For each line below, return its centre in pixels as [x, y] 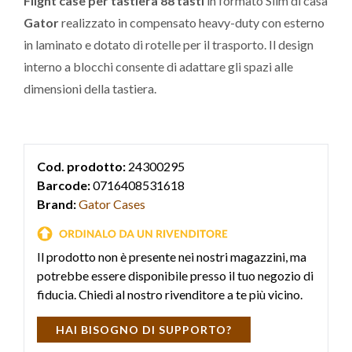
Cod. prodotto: [81, 166]
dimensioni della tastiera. [90, 88]
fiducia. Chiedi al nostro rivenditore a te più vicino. [170, 295]
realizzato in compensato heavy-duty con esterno [192, 22]
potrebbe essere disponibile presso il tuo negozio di [175, 276]
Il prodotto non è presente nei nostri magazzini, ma [172, 257]
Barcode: [64, 185]
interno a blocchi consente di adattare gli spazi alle [158, 66]
